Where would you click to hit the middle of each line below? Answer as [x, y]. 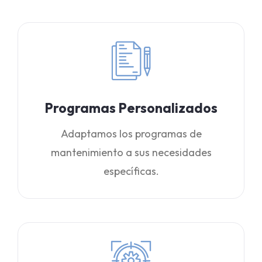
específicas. [131, 171]
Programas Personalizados [131, 108]
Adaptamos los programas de [131, 134]
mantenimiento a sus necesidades [131, 152]
